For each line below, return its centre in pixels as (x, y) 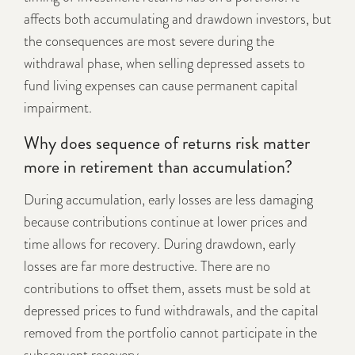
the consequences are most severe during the (149, 42)
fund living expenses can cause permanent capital (161, 86)
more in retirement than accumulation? (158, 167)
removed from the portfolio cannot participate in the (170, 333)
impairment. (58, 108)
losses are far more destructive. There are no (147, 267)
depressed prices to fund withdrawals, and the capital (171, 311)
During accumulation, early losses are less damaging (168, 200)
